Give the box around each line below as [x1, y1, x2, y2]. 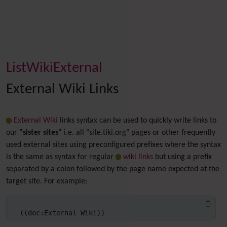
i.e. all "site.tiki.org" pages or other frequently [62, 129, 215, 137]
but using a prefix [153, 153, 212, 161]
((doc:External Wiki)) [20, 209, 105, 217]
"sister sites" [19, 129, 62, 137]
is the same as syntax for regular [6, 153, 116, 161]
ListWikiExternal [6, 61, 102, 75]
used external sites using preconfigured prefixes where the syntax [6, 141, 221, 149]
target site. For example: [6, 177, 87, 185]
